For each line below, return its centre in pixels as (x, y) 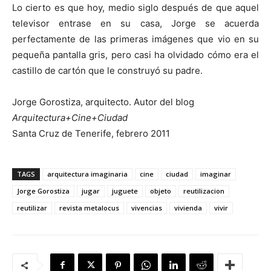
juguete (125, 191)
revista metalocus (89, 207)
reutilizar (32, 207)
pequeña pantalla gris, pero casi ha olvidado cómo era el (135, 54)
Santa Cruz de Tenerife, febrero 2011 (91, 133)
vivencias (147, 207)
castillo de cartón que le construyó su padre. (107, 70)
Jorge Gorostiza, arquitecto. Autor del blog (103, 102)
